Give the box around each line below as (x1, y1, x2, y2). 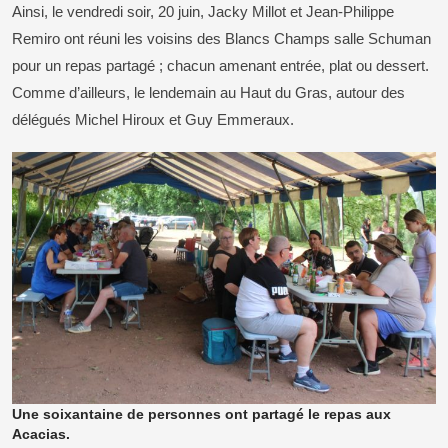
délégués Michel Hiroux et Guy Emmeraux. (12, 110, 294, 128)
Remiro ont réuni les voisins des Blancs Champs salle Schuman (12, 29, 431, 47)
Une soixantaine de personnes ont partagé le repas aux (12, 406, 391, 423)
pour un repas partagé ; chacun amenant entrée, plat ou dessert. (12, 56, 429, 74)
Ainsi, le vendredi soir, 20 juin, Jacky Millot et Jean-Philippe (12, 2, 394, 20)
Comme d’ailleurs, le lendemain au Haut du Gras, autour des (12, 83, 405, 101)
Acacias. (12, 426, 70, 443)
